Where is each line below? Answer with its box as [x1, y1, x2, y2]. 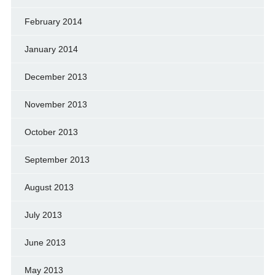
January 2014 [24, 44, 78, 54]
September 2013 [24, 154, 90, 165]
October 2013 [24, 126, 78, 137]
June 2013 [24, 237, 66, 247]
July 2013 [24, 209, 62, 220]
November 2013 [24, 99, 87, 109]
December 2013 [24, 71, 87, 82]
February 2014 [24, 16, 82, 26]
